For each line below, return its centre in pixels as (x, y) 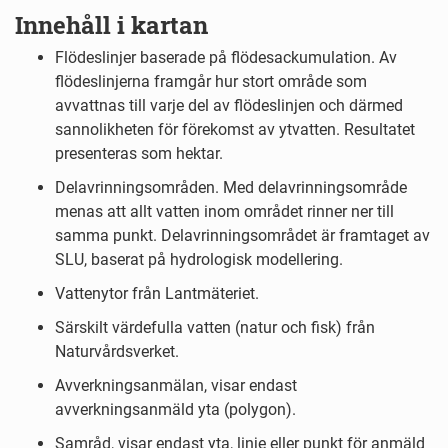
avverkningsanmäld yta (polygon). (175, 410)
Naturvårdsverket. (117, 352)
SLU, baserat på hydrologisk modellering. (199, 260)
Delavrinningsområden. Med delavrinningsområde (231, 188)
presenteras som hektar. (139, 154)
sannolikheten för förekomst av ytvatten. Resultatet (235, 130)
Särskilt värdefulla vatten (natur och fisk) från (215, 328)
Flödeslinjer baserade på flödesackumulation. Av (226, 58)
